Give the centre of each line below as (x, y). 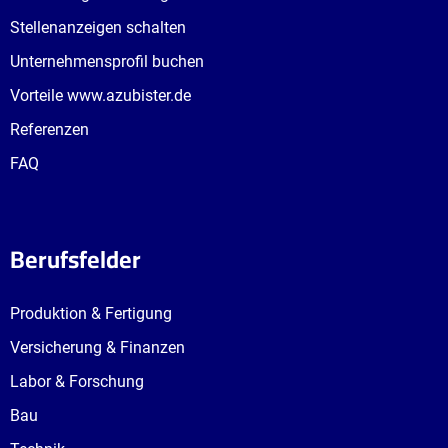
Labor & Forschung (77, 382)
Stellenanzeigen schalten (98, 28)
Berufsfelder (75, 260)
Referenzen (49, 130)
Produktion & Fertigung (91, 314)
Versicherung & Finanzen (97, 348)
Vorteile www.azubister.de (100, 96)
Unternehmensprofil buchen (107, 62)
